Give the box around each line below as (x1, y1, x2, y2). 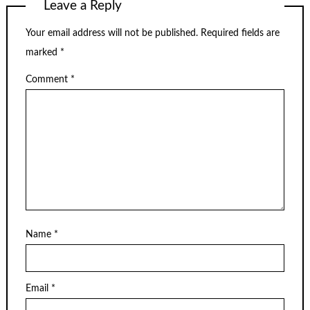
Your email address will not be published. (26, 28, 198, 39)
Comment (26, 74, 71, 84)
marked (26, 48, 60, 58)
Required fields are (201, 28, 280, 39)
